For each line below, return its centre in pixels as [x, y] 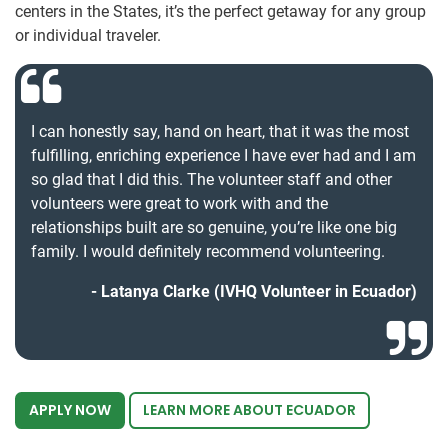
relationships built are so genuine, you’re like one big [214, 227]
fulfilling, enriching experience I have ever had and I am [223, 155]
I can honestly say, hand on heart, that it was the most [220, 131]
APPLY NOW [70, 410]
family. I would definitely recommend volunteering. [208, 251]
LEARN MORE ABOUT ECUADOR [249, 410]
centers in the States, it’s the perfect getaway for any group [220, 11]
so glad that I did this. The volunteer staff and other [211, 179]
